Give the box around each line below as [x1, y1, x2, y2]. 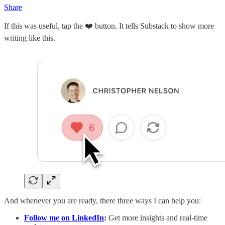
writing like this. [4, 34, 55, 43]
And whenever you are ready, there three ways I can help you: [4, 196, 201, 205]
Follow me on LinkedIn [24, 213, 104, 222]
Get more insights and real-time [106, 213, 207, 222]
